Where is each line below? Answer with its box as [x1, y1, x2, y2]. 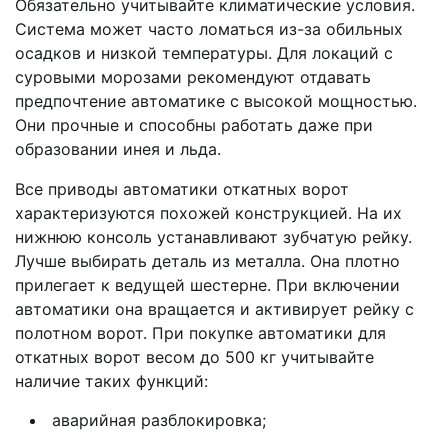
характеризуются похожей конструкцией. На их [15, 202, 402, 223]
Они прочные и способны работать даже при [15, 114, 373, 135]
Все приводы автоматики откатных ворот [15, 178, 349, 199]
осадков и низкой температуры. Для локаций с [15, 42, 393, 63]
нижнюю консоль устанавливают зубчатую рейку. [15, 226, 412, 247]
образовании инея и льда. [15, 138, 221, 159]
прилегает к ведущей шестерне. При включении [15, 274, 400, 295]
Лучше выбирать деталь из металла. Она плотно [15, 250, 400, 271]
